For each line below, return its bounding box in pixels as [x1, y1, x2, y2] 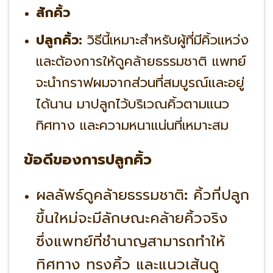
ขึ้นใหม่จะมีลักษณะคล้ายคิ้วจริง [35, 207, 228, 230]
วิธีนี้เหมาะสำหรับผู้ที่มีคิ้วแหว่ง [82, 29, 249, 50]
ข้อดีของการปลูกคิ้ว [23, 148, 152, 171]
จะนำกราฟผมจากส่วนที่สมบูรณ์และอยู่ [35, 72, 244, 93]
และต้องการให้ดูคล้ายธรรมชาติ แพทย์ [35, 51, 246, 71]
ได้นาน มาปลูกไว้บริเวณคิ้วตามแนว [35, 93, 229, 114]
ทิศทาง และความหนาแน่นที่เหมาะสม [35, 115, 229, 135]
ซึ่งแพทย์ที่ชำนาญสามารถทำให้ [35, 230, 225, 253]
